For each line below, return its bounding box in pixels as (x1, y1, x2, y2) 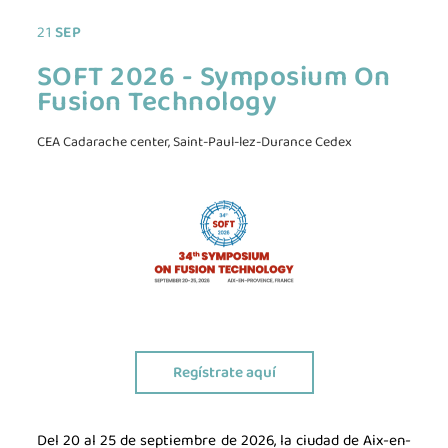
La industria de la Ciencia (122, 370, 316, 402)
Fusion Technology (36, 76, 278, 127)
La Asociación (165, 410, 273, 442)
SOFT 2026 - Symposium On (36, 51, 391, 102)
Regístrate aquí (172, 358, 276, 386)
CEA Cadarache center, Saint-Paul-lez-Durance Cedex (36, 129, 352, 155)
